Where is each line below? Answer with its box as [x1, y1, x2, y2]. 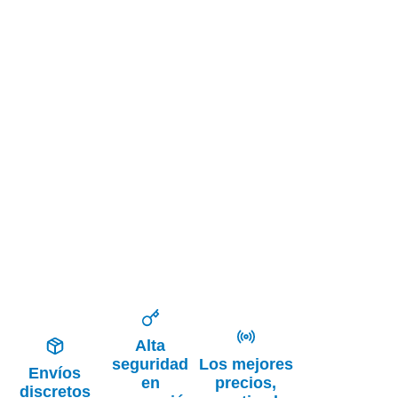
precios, [215, 373, 277, 392]
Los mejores [198, 354, 293, 373]
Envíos [28, 364, 82, 383]
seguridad [112, 354, 189, 373]
